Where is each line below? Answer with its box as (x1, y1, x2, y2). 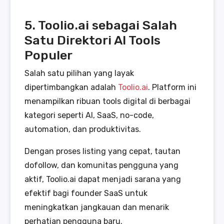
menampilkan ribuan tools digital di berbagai (24, 96, 190, 106)
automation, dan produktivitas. (24, 124, 141, 134)
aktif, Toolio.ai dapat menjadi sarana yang (24, 174, 181, 184)
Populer (24, 47, 72, 63)
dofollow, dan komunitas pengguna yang (24, 160, 178, 170)
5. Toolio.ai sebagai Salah (24, 17, 177, 33)
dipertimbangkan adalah (24, 82, 118, 92)
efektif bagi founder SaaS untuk (24, 188, 147, 198)
